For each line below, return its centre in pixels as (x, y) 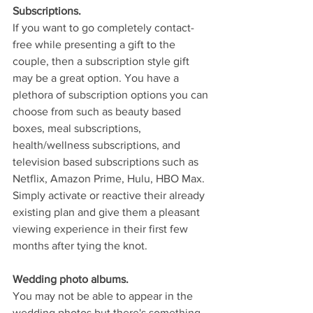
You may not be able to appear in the (104, 296)
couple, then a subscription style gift (102, 61)
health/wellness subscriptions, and (98, 145)
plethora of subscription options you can (112, 94)
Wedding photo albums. (71, 279)
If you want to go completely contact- (103, 27)
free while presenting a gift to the (95, 44)
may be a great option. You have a (97, 78)
